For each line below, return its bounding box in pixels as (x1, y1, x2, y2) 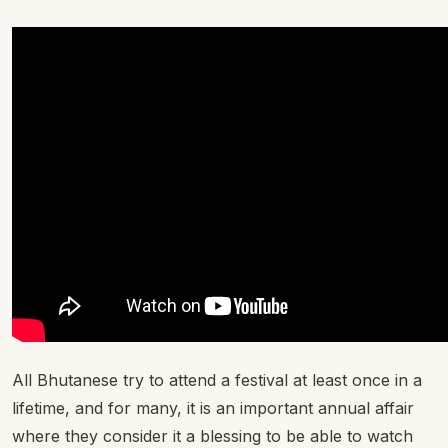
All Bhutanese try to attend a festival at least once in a (12, 370, 422, 390)
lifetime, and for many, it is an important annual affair (12, 398, 414, 418)
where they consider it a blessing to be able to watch (12, 426, 413, 446)
